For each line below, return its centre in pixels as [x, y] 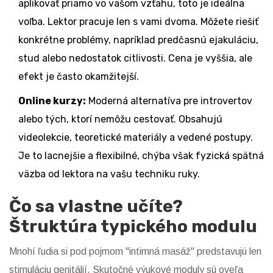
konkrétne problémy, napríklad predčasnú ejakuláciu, [138, 40]
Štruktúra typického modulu [133, 227]
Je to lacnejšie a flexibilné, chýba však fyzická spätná [141, 156]
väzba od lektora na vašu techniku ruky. [109, 174]
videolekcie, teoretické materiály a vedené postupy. [136, 138]
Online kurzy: [52, 101]
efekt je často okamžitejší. [79, 77]
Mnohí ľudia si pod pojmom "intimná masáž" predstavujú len [135, 252]
